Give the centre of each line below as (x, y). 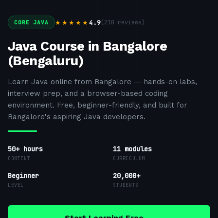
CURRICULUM (129, 158)
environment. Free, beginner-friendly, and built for (98, 105)
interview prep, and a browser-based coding (88, 93)
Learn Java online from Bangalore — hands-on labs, (102, 82)
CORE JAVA (31, 22)
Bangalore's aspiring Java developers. (77, 117)
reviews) (129, 22)
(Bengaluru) (46, 61)
